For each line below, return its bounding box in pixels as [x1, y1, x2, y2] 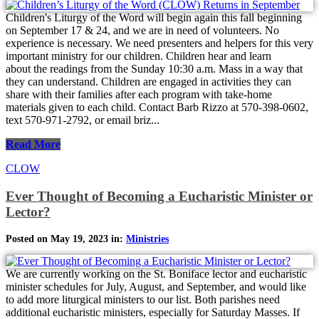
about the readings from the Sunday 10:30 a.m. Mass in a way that [6, 63, 303, 75]
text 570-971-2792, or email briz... [6, 114, 159, 127]
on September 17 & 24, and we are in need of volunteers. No [6, 24, 279, 37]
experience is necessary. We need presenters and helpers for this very [6, 37, 313, 50]
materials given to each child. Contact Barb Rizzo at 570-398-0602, [6, 101, 308, 114]
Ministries [126, 233, 169, 244]
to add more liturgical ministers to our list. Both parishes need [6, 293, 280, 305]
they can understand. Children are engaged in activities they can [6, 75, 291, 88]
